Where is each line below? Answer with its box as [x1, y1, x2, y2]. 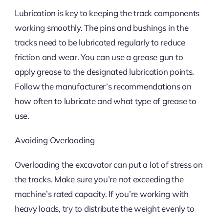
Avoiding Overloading [14, 135, 95, 146]
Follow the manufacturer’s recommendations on [14, 81, 192, 92]
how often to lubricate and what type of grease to [14, 96, 197, 107]
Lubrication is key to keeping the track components [14, 8, 200, 19]
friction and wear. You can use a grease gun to [14, 52, 183, 63]
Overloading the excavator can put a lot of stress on [14, 159, 203, 170]
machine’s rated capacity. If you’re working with [14, 189, 189, 199]
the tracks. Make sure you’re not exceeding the [14, 174, 184, 185]
